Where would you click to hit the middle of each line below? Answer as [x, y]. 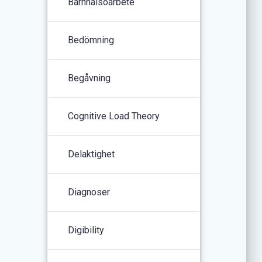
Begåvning [89, 78]
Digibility [86, 230]
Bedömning [91, 40]
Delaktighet [92, 154]
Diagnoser [89, 192]
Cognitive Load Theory [114, 116]
